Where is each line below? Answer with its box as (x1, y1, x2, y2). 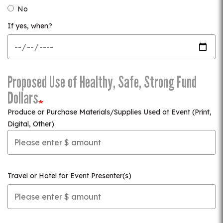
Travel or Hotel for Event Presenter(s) (7, 171, 131, 180)
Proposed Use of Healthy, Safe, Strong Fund (7, 73, 197, 92)
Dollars (7, 89, 38, 108)
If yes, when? (7, 21, 52, 30)
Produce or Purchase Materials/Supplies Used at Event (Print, (7, 108, 212, 116)
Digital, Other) (7, 119, 54, 128)
